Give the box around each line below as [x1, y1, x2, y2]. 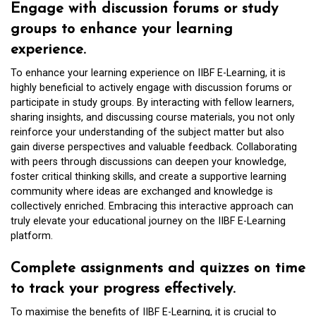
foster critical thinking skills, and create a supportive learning [11, 170, 286, 183]
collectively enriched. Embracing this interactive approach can [11, 200, 293, 212]
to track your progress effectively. [11, 281, 236, 297]
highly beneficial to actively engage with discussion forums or [11, 81, 292, 94]
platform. [11, 229, 53, 242]
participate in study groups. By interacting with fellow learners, [11, 96, 294, 109]
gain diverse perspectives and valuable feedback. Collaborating [11, 140, 297, 153]
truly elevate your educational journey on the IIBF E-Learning [11, 214, 286, 227]
